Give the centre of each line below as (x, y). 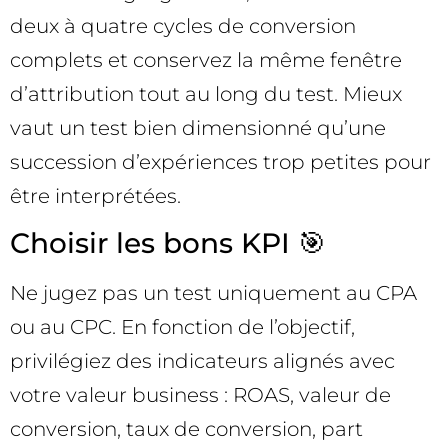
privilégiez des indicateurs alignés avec (202, 361)
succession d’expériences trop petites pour (220, 161)
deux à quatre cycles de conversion (183, 25)
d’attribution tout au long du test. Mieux (206, 93)
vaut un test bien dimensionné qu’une (198, 127)
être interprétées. (95, 195)
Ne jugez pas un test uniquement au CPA (213, 293)
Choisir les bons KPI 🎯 (168, 243)
